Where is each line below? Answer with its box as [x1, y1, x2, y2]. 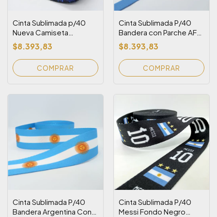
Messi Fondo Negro [119, 207, 186, 216]
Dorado [119, 37, 145, 46]
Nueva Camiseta [13, 28, 68, 37]
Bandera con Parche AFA [119, 28, 201, 37]
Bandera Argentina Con [13, 207, 92, 216]
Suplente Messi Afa [13, 37, 78, 46]
